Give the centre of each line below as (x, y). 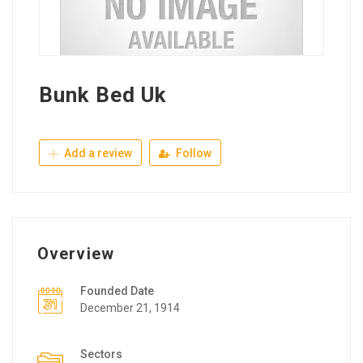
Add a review (97, 153)
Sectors (101, 354)
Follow (192, 153)
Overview (76, 253)
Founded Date (117, 290)
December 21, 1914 (130, 307)
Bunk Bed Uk (103, 94)
